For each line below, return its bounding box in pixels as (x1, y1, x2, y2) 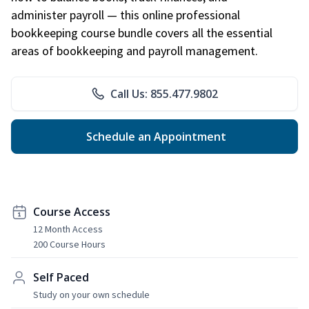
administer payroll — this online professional (11, 6, 240, 23)
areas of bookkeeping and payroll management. (11, 42, 258, 59)
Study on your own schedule (33, 288, 150, 301)
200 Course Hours (33, 237, 106, 250)
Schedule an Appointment (83, 128, 226, 144)
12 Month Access (33, 222, 103, 235)
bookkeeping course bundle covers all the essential (11, 24, 272, 41)
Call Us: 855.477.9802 (110, 86, 218, 101)
